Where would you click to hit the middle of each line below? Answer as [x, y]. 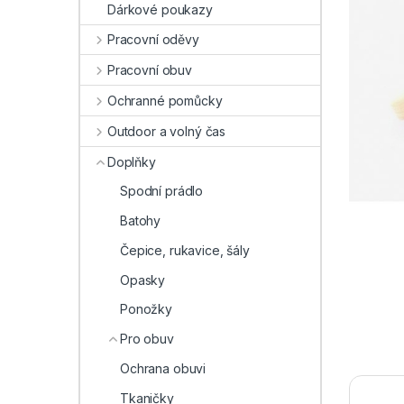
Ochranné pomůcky [165, 100]
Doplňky [131, 161]
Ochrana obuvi [163, 368]
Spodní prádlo [162, 191]
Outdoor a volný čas [166, 131]
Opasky [143, 280]
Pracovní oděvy [153, 40]
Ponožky [147, 309]
